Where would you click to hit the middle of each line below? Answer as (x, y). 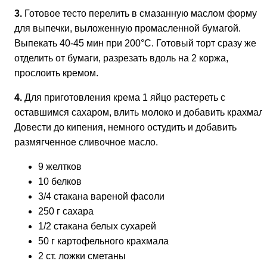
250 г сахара (66, 212)
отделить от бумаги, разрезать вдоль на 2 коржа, (121, 58)
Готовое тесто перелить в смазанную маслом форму (141, 14)
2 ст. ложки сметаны (82, 256)
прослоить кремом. (56, 73)
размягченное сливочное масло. (86, 142)
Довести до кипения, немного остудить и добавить (125, 128)
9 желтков (60, 167)
